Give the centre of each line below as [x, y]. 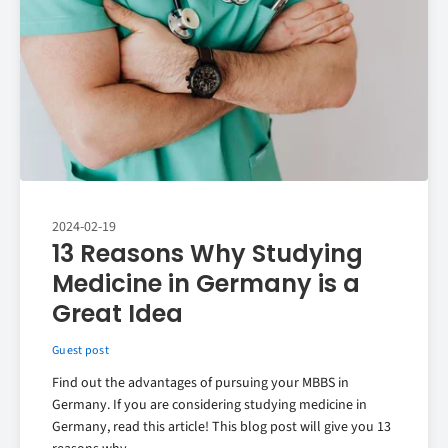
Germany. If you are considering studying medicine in [209, 405]
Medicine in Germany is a [206, 284]
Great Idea [117, 314]
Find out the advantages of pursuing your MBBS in [200, 383]
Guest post [80, 351]
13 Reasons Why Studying [207, 254]
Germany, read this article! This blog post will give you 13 [221, 427]
